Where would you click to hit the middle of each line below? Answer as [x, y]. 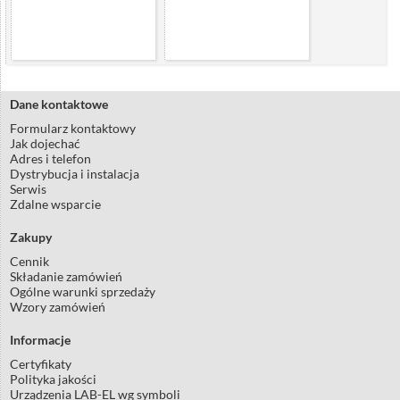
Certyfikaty [41, 364]
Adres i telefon [50, 159]
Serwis [28, 189]
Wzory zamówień [58, 307]
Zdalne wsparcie [55, 204]
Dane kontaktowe [59, 104]
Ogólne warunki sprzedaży [83, 292]
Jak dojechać [45, 144]
